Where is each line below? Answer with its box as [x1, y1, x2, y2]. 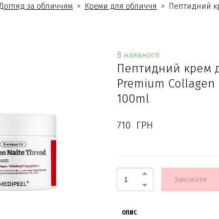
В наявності [117, 50, 159, 60]
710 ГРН [117, 119, 153, 131]
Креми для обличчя [85, 1, 157, 11]
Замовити [174, 175, 206, 184]
